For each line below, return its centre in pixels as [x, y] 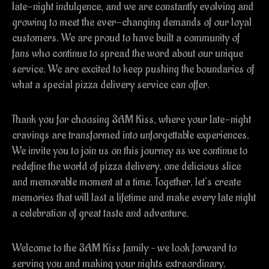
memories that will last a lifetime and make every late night [134, 198]
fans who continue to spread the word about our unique [128, 53]
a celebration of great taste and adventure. [100, 213]
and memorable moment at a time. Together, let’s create [126, 182]
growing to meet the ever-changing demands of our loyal [132, 22]
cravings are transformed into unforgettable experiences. [131, 135]
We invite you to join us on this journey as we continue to [130, 151]
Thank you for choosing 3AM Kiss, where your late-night [131, 119]
